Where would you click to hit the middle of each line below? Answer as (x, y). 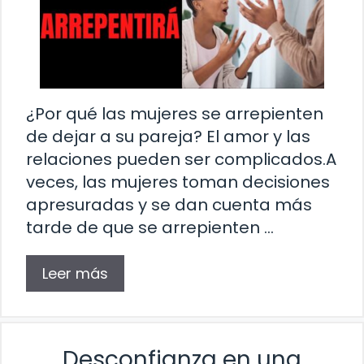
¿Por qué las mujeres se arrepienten (175, 113)
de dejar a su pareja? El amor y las (168, 136)
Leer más (75, 273)
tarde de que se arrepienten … (150, 227)
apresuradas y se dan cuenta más (169, 204)
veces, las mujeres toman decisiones (178, 182)
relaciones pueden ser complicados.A (181, 159)
